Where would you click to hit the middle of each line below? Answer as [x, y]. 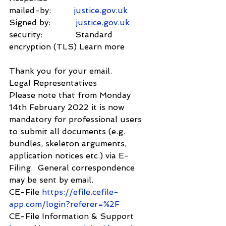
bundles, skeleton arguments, [69, 144]
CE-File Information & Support [73, 216]
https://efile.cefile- [80, 192]
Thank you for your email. [61, 71]
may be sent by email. [51, 180]
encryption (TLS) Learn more [67, 47]
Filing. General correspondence [73, 168]
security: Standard [62, 35]
